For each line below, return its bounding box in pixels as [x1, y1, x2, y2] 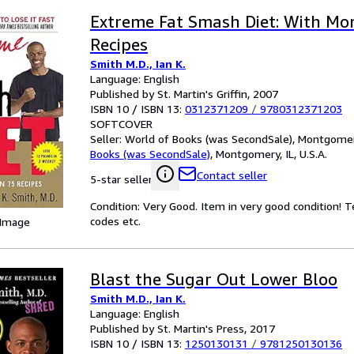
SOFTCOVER [90, 117, 153, 130]
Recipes [90, 35, 148, 55]
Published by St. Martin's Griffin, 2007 [90, 87, 278, 100]
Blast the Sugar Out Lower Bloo [90, 269, 337, 289]
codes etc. [90, 214, 141, 228]
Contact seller [197, 168, 267, 182]
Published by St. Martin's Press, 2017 [90, 322, 275, 335]
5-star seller [90, 172, 153, 186]
